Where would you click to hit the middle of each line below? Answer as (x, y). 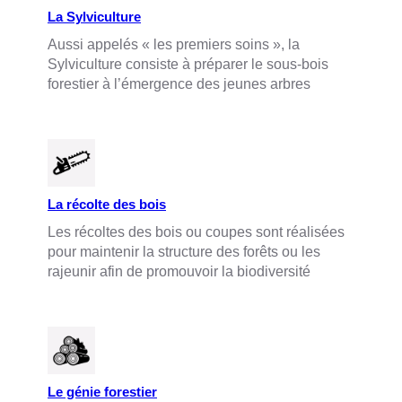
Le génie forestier (102, 392)
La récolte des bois (107, 204)
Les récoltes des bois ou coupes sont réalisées (196, 232)
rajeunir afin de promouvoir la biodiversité (179, 271)
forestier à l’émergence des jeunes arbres (179, 83)
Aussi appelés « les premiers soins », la (174, 44)
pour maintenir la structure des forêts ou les (184, 251)
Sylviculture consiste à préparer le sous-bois (188, 64)
